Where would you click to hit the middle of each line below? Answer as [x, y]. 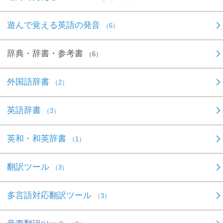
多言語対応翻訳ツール [51, 195]
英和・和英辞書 [38, 138]
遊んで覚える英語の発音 [55, 25]
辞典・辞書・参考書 [46, 53]
